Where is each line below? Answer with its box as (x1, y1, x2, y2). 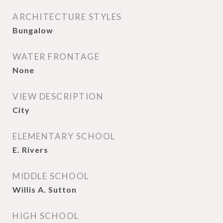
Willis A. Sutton (12, 185, 77, 194)
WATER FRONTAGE (12, 51, 100, 62)
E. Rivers (12, 145, 48, 154)
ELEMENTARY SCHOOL (12, 131, 115, 141)
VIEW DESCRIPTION (12, 91, 104, 102)
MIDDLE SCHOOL (12, 171, 89, 181)
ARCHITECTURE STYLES (12, 11, 122, 22)
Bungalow (12, 25, 53, 35)
